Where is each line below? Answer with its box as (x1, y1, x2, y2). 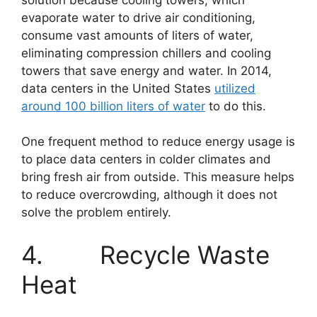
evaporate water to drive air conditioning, (21, 10, 255, 25)
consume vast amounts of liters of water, (21, 28, 253, 42)
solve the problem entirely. (21, 205, 171, 219)
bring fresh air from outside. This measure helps (21, 170, 294, 184)
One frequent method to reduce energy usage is (21, 134, 295, 149)
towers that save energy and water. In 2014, (21, 63, 272, 78)
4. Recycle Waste (21, 239, 270, 270)
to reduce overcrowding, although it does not (21, 188, 277, 202)
